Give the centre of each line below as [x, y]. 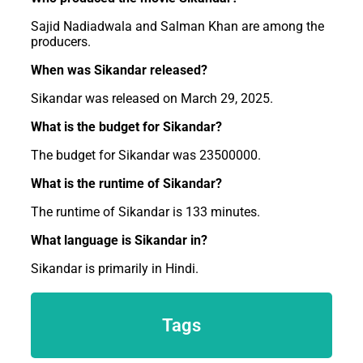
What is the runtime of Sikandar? [126, 183]
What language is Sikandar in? [119, 240]
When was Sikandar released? [119, 70]
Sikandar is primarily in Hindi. [115, 268]
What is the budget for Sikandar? [126, 126]
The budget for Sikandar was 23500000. [146, 155]
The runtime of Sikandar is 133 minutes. [145, 211]
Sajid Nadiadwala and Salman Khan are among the [177, 26]
